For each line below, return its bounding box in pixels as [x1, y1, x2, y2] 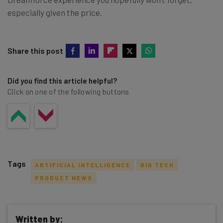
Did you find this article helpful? [7, 76, 117, 85]
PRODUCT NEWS [35, 174, 93, 181]
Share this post [7, 45, 63, 55]
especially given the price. [7, 7, 102, 17]
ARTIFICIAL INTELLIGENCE [35, 161, 130, 168]
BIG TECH [140, 161, 174, 168]
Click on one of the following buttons [7, 87, 129, 96]
